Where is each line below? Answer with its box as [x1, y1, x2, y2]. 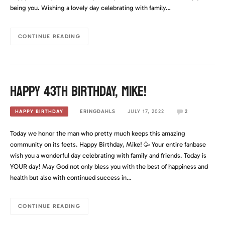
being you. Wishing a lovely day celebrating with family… [10, 4, 171, 12]
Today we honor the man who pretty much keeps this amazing [10, 130, 185, 138]
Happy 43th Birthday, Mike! [10, 78, 147, 104]
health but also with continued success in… [10, 174, 132, 182]
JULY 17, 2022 [127, 107, 164, 115]
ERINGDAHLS [80, 107, 116, 115]
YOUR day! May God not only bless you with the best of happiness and [10, 163, 208, 171]
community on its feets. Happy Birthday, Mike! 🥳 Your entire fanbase [10, 141, 206, 149]
